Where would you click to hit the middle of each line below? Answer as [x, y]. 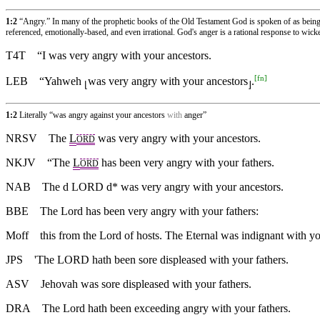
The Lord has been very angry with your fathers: [149, 211]
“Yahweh [62, 81]
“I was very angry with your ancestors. [124, 56]
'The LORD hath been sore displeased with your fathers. [161, 259]
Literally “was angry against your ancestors [93, 115]
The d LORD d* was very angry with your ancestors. [157, 186]
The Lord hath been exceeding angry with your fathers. [166, 308]
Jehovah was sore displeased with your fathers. [146, 284]
